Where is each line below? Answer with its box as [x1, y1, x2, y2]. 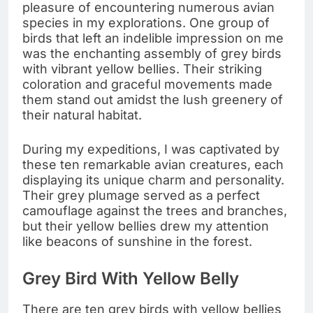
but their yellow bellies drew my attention [22, 218, 269, 233]
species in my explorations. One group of [22, 15, 270, 30]
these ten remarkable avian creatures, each [22, 156, 284, 172]
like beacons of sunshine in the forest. [22, 233, 252, 249]
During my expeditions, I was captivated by [22, 141, 279, 156]
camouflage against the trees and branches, [22, 203, 287, 218]
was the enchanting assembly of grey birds [22, 45, 282, 61]
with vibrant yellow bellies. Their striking [22, 61, 262, 76]
